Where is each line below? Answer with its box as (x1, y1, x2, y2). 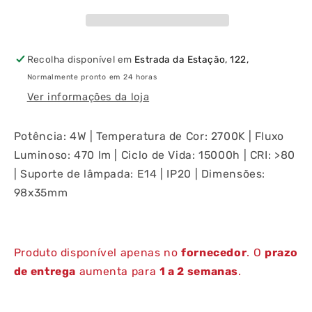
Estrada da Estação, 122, (134, 54, 249, 65)
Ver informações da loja (26, 90, 150, 103)
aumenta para (76, 264, 159, 278)
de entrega (13, 264, 77, 278)
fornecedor (181, 245, 247, 259)
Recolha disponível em (26, 54, 134, 65)
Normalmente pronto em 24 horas (26, 72, 157, 81)
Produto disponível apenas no (13, 245, 182, 259)
